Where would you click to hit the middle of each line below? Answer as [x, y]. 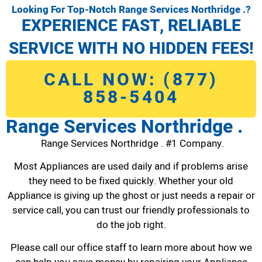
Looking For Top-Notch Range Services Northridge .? [131, 9]
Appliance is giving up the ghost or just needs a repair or [131, 195]
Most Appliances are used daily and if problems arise [131, 166]
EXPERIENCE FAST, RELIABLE [131, 26]
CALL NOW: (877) [131, 80]
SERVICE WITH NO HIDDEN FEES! [131, 49]
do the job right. [131, 225]
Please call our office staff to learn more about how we [131, 248]
